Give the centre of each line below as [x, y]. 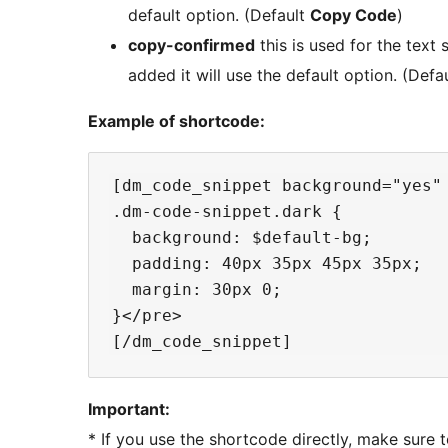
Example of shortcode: [176, 120]
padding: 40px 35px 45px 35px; [267, 263]
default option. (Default [219, 14]
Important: [129, 408]
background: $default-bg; [242, 237]
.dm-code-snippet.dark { [227, 211]
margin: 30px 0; [197, 289]
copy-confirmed [191, 44]
